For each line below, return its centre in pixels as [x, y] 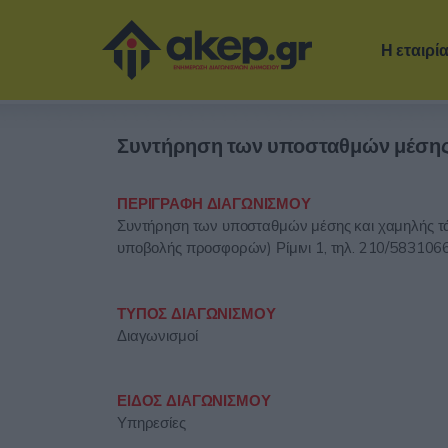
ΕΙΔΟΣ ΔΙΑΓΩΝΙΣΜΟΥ [194, 401]
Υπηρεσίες [151, 423]
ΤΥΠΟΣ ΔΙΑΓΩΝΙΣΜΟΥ [196, 313]
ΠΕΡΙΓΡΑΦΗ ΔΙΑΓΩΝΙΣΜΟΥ [214, 203]
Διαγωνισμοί [157, 335]
